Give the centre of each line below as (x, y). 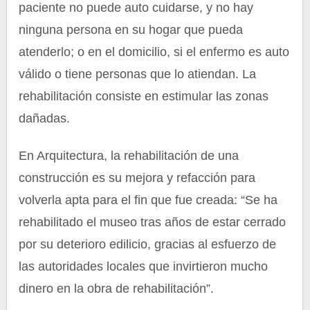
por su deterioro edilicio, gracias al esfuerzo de (148, 244)
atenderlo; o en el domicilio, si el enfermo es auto (154, 52)
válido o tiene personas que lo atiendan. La (138, 74)
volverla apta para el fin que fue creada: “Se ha (148, 200)
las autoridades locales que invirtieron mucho (144, 266)
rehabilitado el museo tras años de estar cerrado (153, 222)
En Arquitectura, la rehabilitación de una (129, 156)
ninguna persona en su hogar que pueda (131, 30)
